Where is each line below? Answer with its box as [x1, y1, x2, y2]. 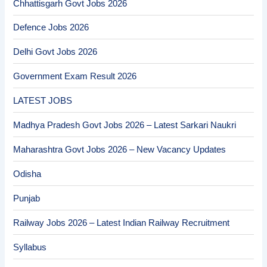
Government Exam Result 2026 [13, 72, 137, 82]
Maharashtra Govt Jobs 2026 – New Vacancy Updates [13, 145, 226, 155]
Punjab [13, 194, 41, 204]
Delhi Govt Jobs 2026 [13, 47, 98, 57]
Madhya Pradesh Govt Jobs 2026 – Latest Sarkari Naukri [13, 120, 237, 131]
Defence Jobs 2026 [13, 23, 89, 33]
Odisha [13, 169, 42, 179]
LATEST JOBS [13, 96, 73, 106]
